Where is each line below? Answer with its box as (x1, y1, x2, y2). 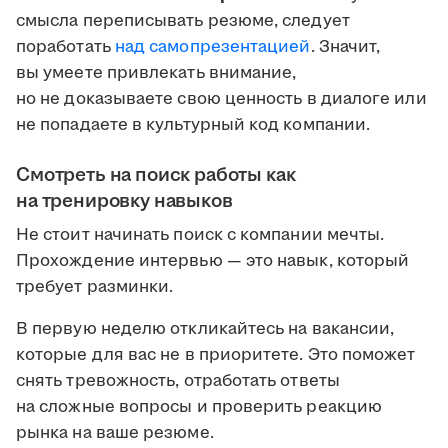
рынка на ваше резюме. (16, 421, 214, 446)
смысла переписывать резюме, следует (16, 9, 350, 34)
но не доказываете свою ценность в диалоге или (16, 87, 427, 112)
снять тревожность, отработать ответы (16, 369, 340, 394)
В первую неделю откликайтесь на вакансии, (16, 317, 395, 342)
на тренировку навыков (16, 187, 233, 216)
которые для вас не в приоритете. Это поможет (16, 343, 416, 368)
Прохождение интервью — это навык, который (16, 249, 410, 274)
